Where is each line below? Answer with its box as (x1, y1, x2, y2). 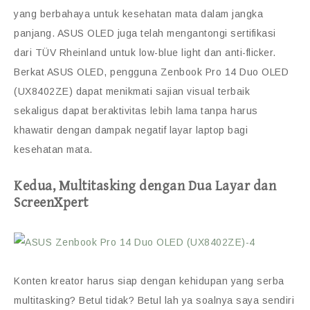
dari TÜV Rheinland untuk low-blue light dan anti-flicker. (14, 47, 276, 59)
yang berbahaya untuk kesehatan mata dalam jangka (14, 8, 263, 20)
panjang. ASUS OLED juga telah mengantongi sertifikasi (14, 28, 276, 39)
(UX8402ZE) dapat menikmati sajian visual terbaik (14, 86, 250, 98)
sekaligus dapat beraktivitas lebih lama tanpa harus (14, 105, 258, 117)
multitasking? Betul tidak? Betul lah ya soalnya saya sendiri (14, 295, 294, 307)
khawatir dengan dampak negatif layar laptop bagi (14, 125, 248, 136)
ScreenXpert (14, 195, 89, 212)
